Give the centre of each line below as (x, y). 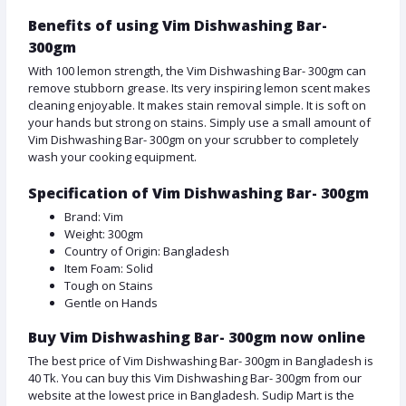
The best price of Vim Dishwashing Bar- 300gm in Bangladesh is (201, 361)
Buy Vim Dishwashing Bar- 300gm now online (197, 338)
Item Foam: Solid (109, 269)
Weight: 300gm (104, 234)
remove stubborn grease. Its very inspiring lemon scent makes (199, 88)
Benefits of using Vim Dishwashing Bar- (178, 26)
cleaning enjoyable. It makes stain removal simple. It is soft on (197, 106)
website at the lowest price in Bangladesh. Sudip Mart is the (191, 396)
